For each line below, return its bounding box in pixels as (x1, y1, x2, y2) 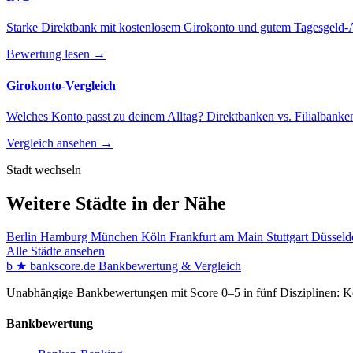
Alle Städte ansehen (6, 243, 105, 258)
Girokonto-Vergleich (6, 78, 116, 92)
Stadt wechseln (6, 162, 81, 176)
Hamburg (40, 229, 91, 243)
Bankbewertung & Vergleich (98, 258, 241, 273)
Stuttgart (266, 229, 311, 243)
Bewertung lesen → (6, 47, 106, 61)
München (91, 229, 141, 243)
